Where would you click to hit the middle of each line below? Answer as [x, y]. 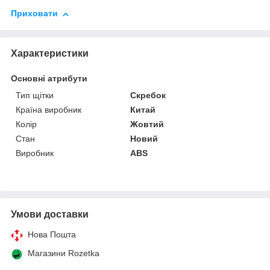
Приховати [34, 14]
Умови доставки [50, 214]
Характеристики [50, 53]
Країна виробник [49, 109]
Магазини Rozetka [64, 253]
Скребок [148, 95]
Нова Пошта [52, 234]
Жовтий [147, 124]
